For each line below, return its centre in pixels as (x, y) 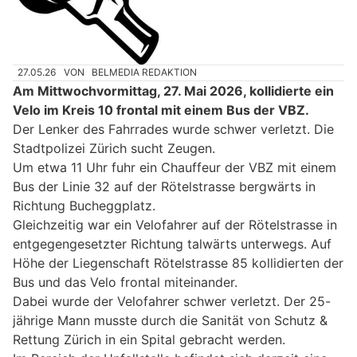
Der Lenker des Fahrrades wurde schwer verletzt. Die (173, 129)
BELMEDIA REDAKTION (145, 73)
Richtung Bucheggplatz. (84, 205)
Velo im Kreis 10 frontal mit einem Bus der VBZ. (161, 110)
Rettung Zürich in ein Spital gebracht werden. (149, 339)
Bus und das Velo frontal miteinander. (125, 282)
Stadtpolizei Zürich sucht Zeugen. (114, 148)
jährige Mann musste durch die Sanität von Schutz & (170, 320)
